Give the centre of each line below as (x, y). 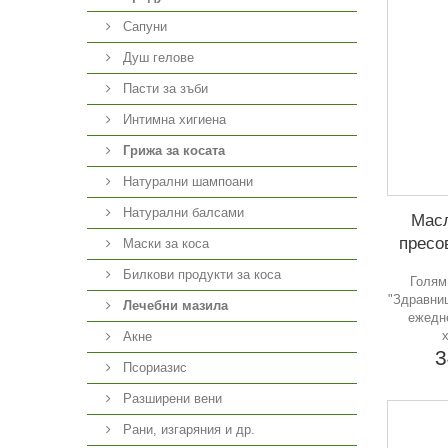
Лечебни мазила (175, 305)
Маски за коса (164, 243)
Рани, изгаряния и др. (187, 429)
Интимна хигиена (172, 119)
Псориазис (153, 367)
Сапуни (143, 26)
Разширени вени (170, 398)
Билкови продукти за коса (200, 274)
